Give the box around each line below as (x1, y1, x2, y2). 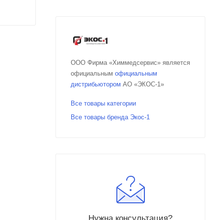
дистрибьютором (71, 80, 121, 88)
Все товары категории (71, 99, 136, 107)
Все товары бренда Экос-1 (71, 113, 150, 121)
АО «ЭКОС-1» (121, 80, 164, 88)
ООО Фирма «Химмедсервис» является (71, 58, 190, 66)
